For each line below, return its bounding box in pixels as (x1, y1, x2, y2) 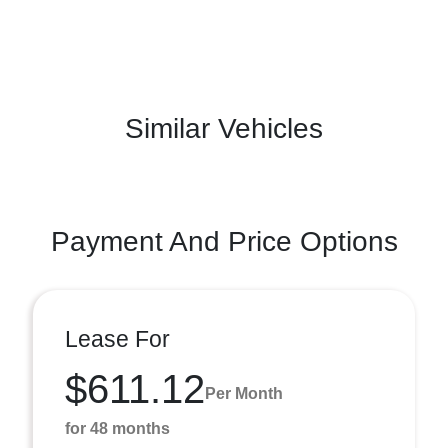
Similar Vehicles (125, 113, 323, 144)
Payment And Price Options (50, 226, 398, 257)
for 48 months (65, 420, 170, 437)
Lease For (65, 326, 170, 352)
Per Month (205, 384, 283, 402)
